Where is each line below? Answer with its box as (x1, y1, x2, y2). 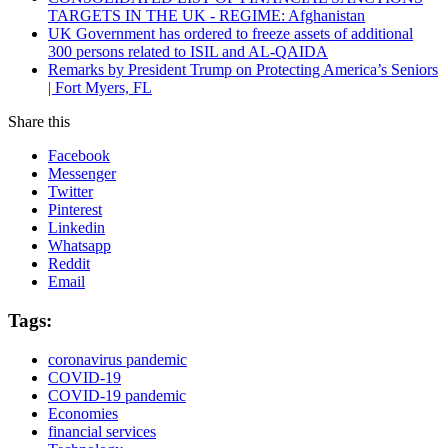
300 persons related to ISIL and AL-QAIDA (48, 43, 328, 61)
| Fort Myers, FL (48, 79, 152, 97)
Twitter (48, 183, 93, 201)
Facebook (48, 147, 110, 165)
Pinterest (48, 201, 102, 219)
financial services (48, 422, 156, 440)
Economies (48, 404, 118, 422)
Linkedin (48, 219, 105, 237)
